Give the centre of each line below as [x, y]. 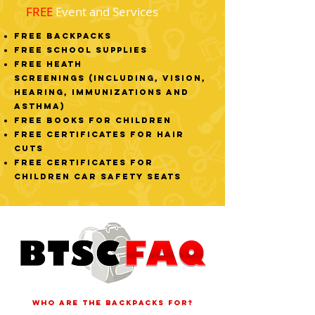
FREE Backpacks [63, 36]
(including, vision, [147, 78]
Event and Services [105, 12]
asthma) [40, 106]
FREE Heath [48, 64]
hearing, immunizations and [102, 92]
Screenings [50, 78]
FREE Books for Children [93, 120]
